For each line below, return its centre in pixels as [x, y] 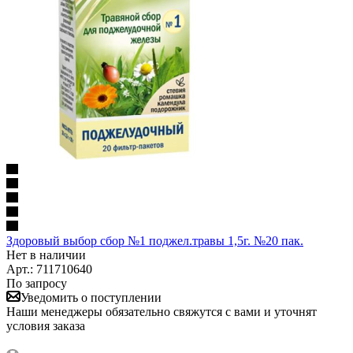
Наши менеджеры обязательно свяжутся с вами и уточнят [162, 311]
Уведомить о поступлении [91, 297]
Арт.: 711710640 [49, 269]
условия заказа [46, 325]
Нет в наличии [46, 255]
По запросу [37, 283]
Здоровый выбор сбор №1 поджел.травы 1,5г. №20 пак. [155, 240]
